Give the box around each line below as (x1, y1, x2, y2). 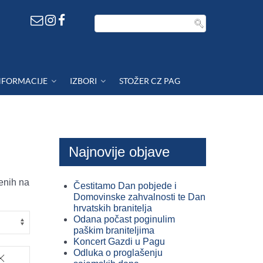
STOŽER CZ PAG (119, 76, 181, 86)
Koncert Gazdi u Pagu (73, 237, 165, 247)
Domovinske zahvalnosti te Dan (73, 192, 205, 202)
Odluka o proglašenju (73, 248, 163, 258)
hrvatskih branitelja (73, 203, 152, 213)
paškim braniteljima (73, 225, 154, 235)
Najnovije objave (69, 144, 170, 160)
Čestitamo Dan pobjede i (73, 181, 177, 191)
